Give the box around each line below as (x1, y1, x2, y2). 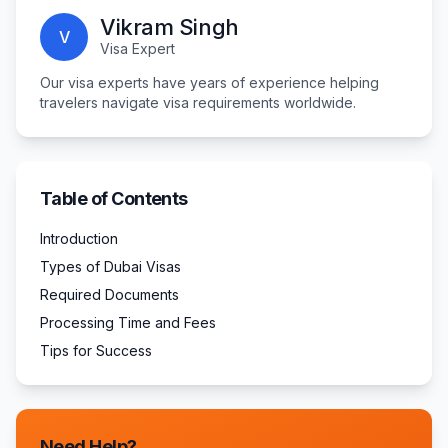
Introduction (40, 230, 118, 247)
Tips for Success (40, 342, 152, 359)
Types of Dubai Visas (40, 258, 181, 275)
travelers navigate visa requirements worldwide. (40, 94, 356, 111)
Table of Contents (40, 188, 188, 209)
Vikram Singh (100, 14, 239, 40)
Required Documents (40, 286, 179, 303)
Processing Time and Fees (40, 314, 216, 331)
